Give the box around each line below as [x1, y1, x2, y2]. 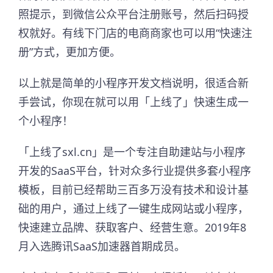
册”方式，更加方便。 [18, 44, 121, 59]
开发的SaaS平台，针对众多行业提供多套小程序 [18, 163, 251, 178]
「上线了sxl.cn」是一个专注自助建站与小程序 [18, 144, 246, 159]
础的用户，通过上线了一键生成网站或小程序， [18, 200, 249, 216]
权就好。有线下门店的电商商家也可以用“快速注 [18, 25, 252, 40]
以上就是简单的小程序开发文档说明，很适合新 [18, 75, 249, 90]
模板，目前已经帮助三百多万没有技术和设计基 [18, 182, 249, 197]
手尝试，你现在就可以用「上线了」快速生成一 [18, 94, 249, 109]
